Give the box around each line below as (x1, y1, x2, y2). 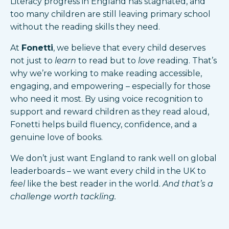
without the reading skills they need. (10, 21, 160, 32)
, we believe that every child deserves (53, 42, 205, 53)
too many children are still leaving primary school (10, 9, 211, 19)
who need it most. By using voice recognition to (10, 94, 203, 104)
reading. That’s (155, 55, 217, 65)
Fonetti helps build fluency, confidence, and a (10, 119, 197, 129)
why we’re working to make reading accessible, (10, 68, 202, 78)
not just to (10, 55, 55, 65)
